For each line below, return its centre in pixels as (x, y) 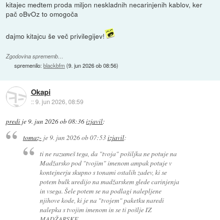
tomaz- (32, 137)
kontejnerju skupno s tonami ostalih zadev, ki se (104, 172)
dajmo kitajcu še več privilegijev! (55, 36)
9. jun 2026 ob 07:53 (78, 137)
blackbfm (54, 65)
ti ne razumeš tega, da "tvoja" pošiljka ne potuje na (109, 153)
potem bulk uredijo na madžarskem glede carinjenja (110, 181)
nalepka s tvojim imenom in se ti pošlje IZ (96, 209)
